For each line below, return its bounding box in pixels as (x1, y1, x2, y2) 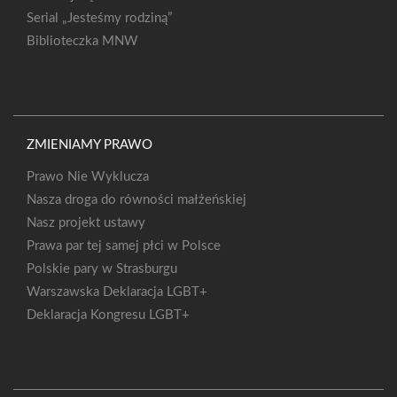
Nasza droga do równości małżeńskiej (27, 192, 246, 206)
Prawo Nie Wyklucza (27, 169, 149, 183)
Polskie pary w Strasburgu (27, 261, 177, 276)
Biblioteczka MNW (27, 34, 138, 48)
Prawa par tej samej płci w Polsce (27, 238, 221, 253)
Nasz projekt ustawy (27, 215, 145, 230)
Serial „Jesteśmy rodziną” (27, 11, 172, 25)
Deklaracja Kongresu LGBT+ (27, 307, 190, 322)
